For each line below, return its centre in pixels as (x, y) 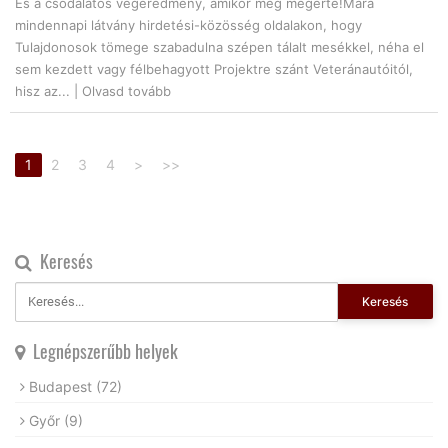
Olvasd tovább (126, 90)
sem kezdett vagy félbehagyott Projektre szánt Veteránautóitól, (214, 68)
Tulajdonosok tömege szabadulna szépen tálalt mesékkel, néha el (219, 46)
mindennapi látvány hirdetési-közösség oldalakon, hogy (188, 24)
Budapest (62, 386)
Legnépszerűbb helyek (101, 350)
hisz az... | (48, 90)
